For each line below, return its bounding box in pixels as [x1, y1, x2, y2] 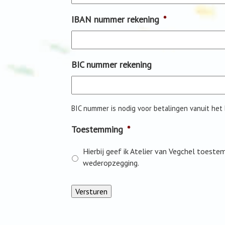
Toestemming [71, 124, 123, 135]
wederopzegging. [83, 158, 139, 168]
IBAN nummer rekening [71, 14, 159, 25]
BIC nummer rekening [71, 59, 152, 70]
